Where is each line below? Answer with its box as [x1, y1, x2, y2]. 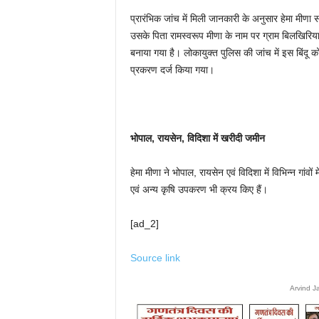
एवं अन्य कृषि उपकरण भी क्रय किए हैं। [130, 184, 271, 195]
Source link [130, 252, 180, 263]
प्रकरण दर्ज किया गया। [130, 64, 214, 75]
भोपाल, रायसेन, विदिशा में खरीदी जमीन [130, 132, 265, 144]
